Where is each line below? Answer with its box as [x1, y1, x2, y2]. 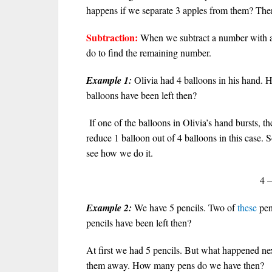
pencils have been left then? [86, 216, 191, 229]
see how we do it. [86, 146, 153, 159]
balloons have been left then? [86, 89, 197, 101]
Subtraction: [86, 30, 138, 44]
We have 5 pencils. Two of [132, 201, 237, 214]
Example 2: [86, 201, 132, 214]
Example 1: [86, 73, 132, 87]
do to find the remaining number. [86, 46, 214, 59]
